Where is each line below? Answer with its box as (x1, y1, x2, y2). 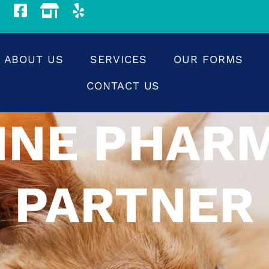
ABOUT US (4, 53, 64, 66)
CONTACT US (86, 79, 160, 92)
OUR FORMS (174, 53, 243, 66)
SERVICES (90, 53, 147, 66)
